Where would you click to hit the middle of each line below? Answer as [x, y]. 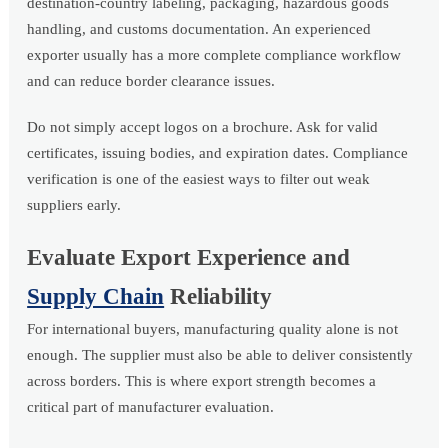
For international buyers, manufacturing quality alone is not [213, 329]
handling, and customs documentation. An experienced [199, 29]
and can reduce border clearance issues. [151, 81]
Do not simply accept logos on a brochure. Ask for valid [203, 127]
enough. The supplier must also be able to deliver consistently [220, 355]
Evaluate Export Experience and [189, 258]
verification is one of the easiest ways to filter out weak [199, 179]
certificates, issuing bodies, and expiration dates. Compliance [218, 153]
